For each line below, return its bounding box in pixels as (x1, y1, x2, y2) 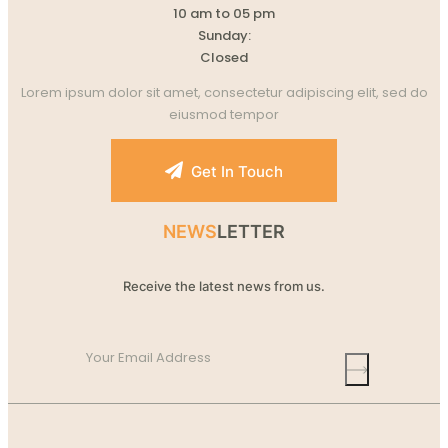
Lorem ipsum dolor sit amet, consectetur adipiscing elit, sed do (20, 82, 428, 102)
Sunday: (197, 25, 251, 45)
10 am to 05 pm (173, 3, 275, 23)
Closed (200, 47, 248, 67)
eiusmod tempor (169, 104, 279, 124)
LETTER (217, 220, 285, 242)
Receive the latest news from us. (123, 277, 325, 294)
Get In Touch (191, 161, 283, 181)
